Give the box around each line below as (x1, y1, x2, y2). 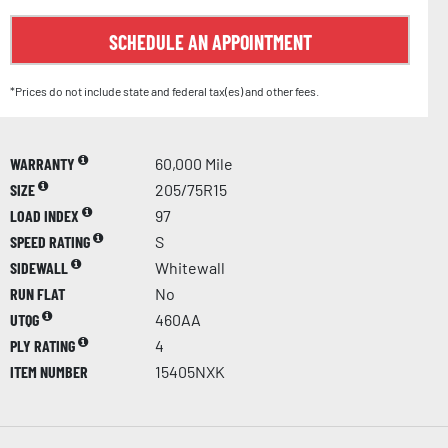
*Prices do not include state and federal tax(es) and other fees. (10, 83, 319, 98)
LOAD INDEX (10, 205, 82, 225)
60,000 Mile (155, 153, 233, 173)
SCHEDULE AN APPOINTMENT (108, 29, 312, 54)
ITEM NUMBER (10, 361, 88, 381)
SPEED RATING (10, 231, 93, 251)
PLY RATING (10, 335, 78, 355)
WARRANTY (10, 153, 78, 173)
